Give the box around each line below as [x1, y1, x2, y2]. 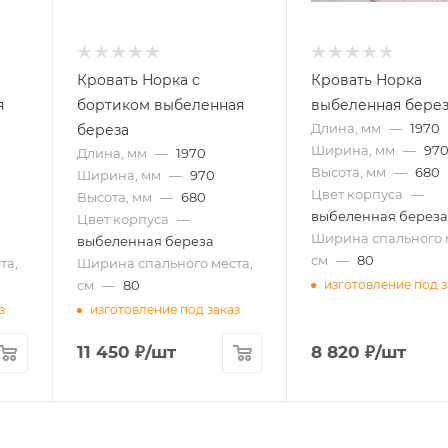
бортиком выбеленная [76, 95, 244, 114]
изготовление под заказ [89, 302, 240, 318]
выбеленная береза [76, 232, 214, 249]
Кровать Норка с [76, 70, 200, 89]
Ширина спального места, [76, 254, 253, 271]
